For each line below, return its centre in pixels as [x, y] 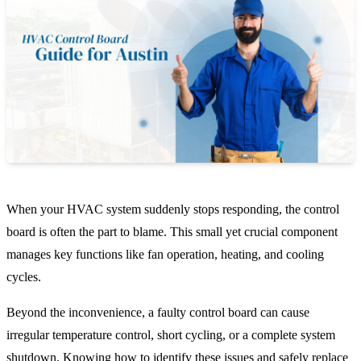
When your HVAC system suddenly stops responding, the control [173, 210]
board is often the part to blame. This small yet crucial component [172, 232]
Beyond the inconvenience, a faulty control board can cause [158, 313]
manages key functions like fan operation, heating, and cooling [165, 255]
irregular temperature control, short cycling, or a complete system [171, 335]
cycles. [25, 277]
